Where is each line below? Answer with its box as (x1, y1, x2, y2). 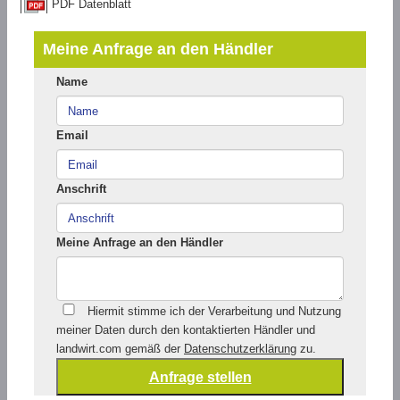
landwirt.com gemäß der (56, 342, 184, 356)
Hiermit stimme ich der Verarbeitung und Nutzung (80, 304, 341, 319)
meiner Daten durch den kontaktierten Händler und (56, 323, 315, 337)
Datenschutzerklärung (184, 342, 296, 356)
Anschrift (56, 182, 106, 196)
